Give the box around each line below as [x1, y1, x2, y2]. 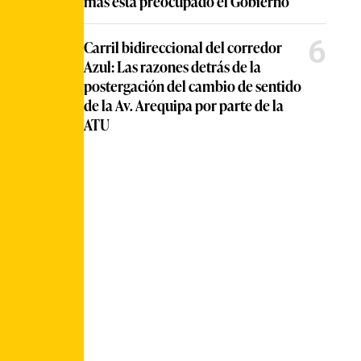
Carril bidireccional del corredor [84, 36, 282, 57]
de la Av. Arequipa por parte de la [84, 94, 284, 115]
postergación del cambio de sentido [84, 75, 301, 96]
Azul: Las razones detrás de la [84, 56, 261, 77]
